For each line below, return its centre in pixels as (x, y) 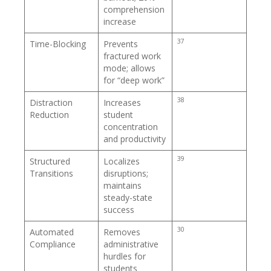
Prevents (121, 44)
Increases (122, 102)
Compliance (53, 244)
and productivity (135, 139)
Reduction (49, 114)
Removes (122, 232)
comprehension (134, 9)
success (119, 209)
